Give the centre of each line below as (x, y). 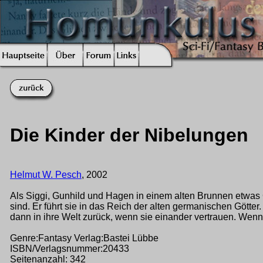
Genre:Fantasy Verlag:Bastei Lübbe (84, 238)
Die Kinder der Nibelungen (129, 135)
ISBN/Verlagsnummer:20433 (70, 248)
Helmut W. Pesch (46, 174)
